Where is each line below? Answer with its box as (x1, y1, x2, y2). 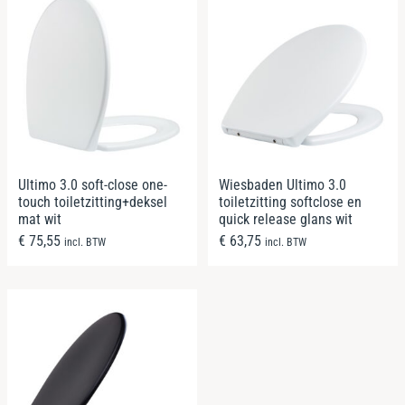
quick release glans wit (219, 211, 353, 228)
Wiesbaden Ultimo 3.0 (219, 176, 346, 193)
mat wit (18, 211, 61, 228)
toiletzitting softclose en (219, 193, 362, 211)
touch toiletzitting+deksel (18, 193, 167, 211)
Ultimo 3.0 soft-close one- (18, 176, 167, 193)
